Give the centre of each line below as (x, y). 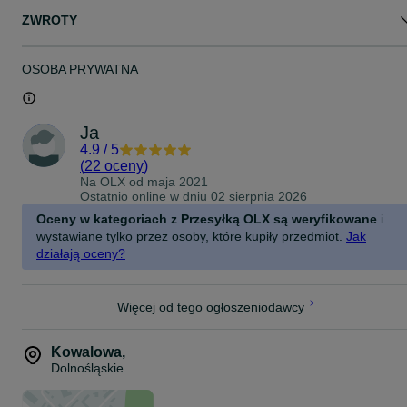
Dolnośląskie (87, 368)
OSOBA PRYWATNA (80, 69)
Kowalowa (86, 352)
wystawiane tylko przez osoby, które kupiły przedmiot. (189, 236)
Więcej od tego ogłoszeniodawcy (211, 307)
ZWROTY (50, 20)
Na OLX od (114, 182)
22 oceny (114, 166)
